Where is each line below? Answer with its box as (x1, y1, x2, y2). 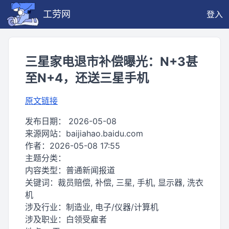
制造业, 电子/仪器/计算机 (66, 202, 158, 212)
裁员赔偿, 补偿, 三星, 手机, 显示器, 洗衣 (58, 177, 203, 188)
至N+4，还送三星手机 (25, 71, 149, 85)
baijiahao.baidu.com (66, 128, 143, 139)
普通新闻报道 (66, 165, 115, 175)
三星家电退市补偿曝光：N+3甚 (25, 54, 198, 69)
